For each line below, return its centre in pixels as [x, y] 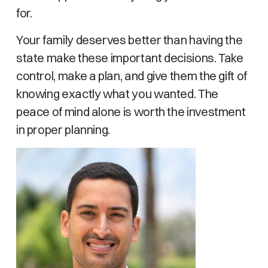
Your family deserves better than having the [129, 40]
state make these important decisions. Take [130, 58]
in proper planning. [63, 130]
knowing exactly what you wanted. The [117, 94]
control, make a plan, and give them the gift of [131, 76]
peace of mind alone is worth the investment [131, 112]
